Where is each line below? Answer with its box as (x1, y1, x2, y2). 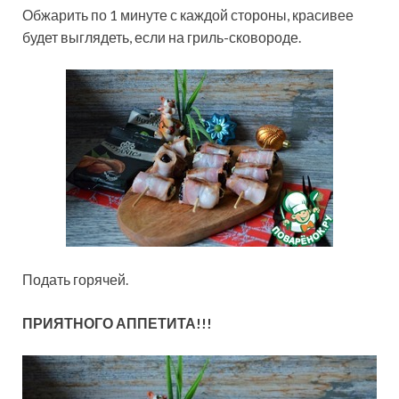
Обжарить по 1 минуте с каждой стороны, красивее (22, 6, 354, 24)
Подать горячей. (22, 271, 128, 289)
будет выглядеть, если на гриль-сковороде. (22, 28, 301, 46)
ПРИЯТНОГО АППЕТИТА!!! (22, 314, 212, 332)
